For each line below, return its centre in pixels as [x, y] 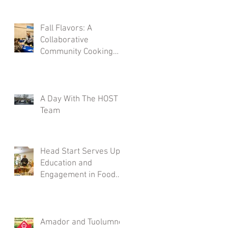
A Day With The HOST [79, 99]
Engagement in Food [78, 175]
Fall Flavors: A [66, 28]
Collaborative [64, 40]
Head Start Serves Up [80, 151]
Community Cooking [77, 52]
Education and [66, 163]
